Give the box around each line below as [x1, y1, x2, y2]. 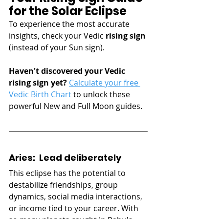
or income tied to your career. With [9, 202, 140, 214]
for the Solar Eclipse [9, 2, 127, 19]
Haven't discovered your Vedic [9, 65, 127, 76]
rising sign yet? [9, 77, 69, 88]
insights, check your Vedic [9, 30, 106, 41]
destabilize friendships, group [9, 179, 120, 190]
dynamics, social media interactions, [9, 191, 144, 202]
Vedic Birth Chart [9, 88, 71, 100]
